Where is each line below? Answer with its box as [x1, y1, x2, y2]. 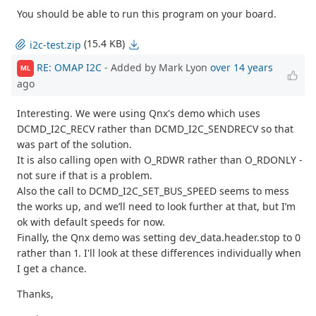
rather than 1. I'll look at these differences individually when [17, 245, 301, 260]
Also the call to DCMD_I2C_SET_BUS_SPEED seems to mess [17, 183, 289, 197]
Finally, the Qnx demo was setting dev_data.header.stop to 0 [17, 230, 300, 244]
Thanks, [17, 286, 54, 300]
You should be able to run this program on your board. [17, 6, 276, 20]
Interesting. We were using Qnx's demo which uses [17, 106, 260, 120]
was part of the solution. [17, 137, 132, 151]
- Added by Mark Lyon [102, 60, 210, 74]
